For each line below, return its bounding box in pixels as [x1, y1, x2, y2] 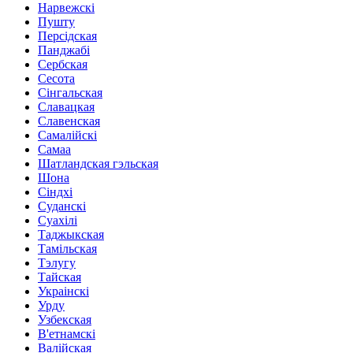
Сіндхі [38, 184, 72, 199]
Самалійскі [38, 128, 97, 142]
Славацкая [38, 99, 95, 113]
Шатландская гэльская [38, 156, 158, 170]
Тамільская [38, 241, 97, 255]
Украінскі [38, 284, 89, 298]
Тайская [38, 269, 81, 284]
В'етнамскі [38, 326, 95, 340]
